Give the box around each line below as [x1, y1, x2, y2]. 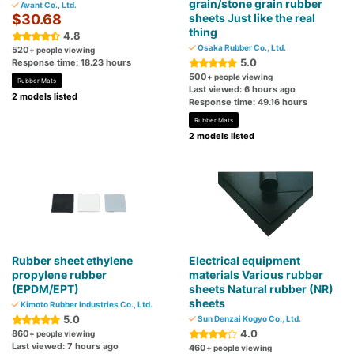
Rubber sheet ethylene [12, 254, 133, 268]
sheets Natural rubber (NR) [189, 282, 333, 296]
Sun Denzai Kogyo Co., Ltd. [196, 314, 301, 324]
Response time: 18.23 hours [12, 57, 131, 69]
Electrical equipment [189, 254, 300, 268]
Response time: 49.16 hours [189, 96, 307, 108]
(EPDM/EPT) [12, 282, 79, 296]
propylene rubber [12, 268, 107, 282]
